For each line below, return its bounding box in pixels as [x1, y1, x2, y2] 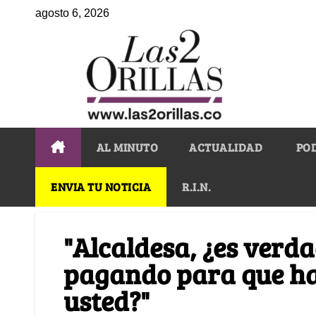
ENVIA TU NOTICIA [51, 178, 151, 194]
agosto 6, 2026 [35, 7, 109, 19]
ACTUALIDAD [189, 139, 262, 154]
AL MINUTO [96, 139, 158, 154]
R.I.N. [182, 178, 211, 194]
